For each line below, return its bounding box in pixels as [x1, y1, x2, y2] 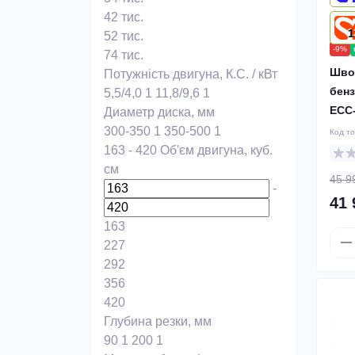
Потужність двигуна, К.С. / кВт [104, 67, 277, 81]
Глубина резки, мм [104, 315, 212, 328]
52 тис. [104, 29, 143, 43]
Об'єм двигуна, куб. [160, 143, 273, 157]
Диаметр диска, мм [104, 105, 215, 119]
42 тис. [104, 10, 143, 24]
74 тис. [104, 48, 143, 62]
